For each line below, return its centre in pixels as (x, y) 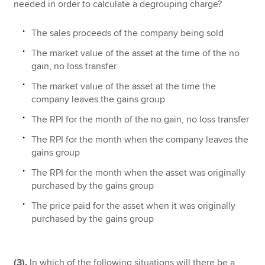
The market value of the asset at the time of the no (136, 54)
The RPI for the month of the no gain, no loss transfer (140, 120)
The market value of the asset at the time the (124, 87)
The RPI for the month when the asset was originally (139, 173)
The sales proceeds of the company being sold (128, 33)
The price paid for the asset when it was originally (134, 206)
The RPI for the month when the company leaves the (140, 140)
